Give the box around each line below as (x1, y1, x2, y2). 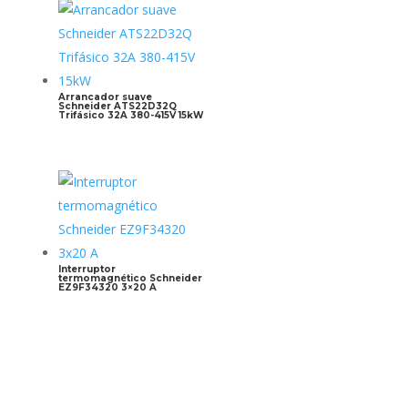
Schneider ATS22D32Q (58, 100, 177, 113)
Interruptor (58, 262, 116, 275)
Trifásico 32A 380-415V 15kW (58, 109, 204, 122)
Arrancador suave (58, 91, 152, 104)
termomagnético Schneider (58, 271, 202, 284)
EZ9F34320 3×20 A (58, 280, 157, 293)
